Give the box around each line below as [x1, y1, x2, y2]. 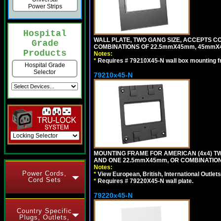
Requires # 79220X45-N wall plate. [96, 177, 193, 184]
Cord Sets [28, 176, 61, 184]
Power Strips [28, 3, 62, 10]
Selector [34, 69, 56, 76]
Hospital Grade [24, 62, 65, 69]
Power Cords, [22, 170, 67, 177]
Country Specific [17, 207, 72, 215]
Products [23, 48, 67, 59]
